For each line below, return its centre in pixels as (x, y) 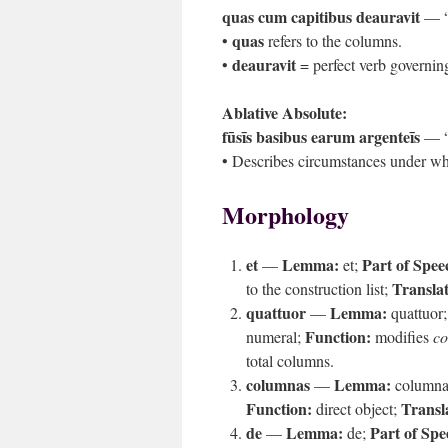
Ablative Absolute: (284, 112)
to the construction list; (319, 288)
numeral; (275, 336)
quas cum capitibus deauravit (321, 16)
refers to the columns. (333, 40)
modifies (402, 336)
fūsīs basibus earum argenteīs (321, 136)
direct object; (356, 408)
